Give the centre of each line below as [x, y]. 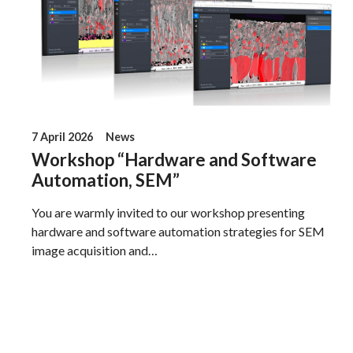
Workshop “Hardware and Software [175, 159]
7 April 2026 [63, 136]
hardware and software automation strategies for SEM [178, 231]
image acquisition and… [95, 250]
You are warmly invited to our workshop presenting [169, 212]
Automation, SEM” [106, 180]
